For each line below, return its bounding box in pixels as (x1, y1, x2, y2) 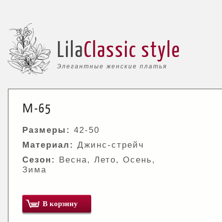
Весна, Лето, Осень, (55, 155, 156, 165)
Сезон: (22, 155, 55, 165)
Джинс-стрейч (74, 140, 144, 150)
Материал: (22, 140, 74, 150)
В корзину (43, 200, 78, 208)
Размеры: (22, 125, 70, 135)
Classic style (84, 36, 180, 61)
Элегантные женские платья (57, 63, 167, 70)
